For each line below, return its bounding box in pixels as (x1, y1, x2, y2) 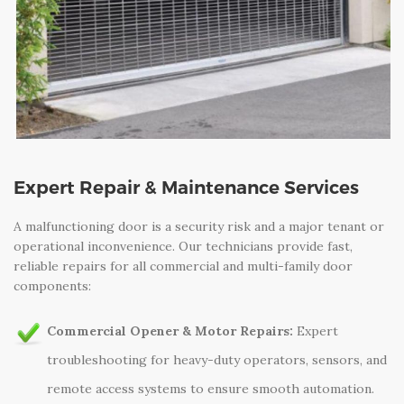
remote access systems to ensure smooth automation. (47, 380, 374, 397)
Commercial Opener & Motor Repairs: (47, 322, 293, 339)
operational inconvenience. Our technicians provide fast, (14, 238, 353, 255)
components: (14, 278, 91, 295)
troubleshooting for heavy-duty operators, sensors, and (47, 351, 387, 368)
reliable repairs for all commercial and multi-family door (14, 258, 353, 275)
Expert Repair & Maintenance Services (14, 176, 359, 198)
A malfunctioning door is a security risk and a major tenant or (14, 218, 384, 235)
